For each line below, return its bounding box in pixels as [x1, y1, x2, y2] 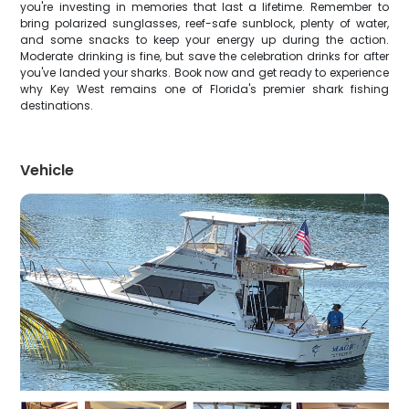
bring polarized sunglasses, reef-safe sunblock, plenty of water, [20, 16, 389, 31]
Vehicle [20, 160, 75, 181]
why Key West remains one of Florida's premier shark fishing [20, 81, 389, 97]
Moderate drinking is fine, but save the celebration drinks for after [20, 48, 389, 64]
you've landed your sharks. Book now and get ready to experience [20, 65, 389, 80]
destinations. [20, 98, 94, 113]
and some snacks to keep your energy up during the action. [20, 32, 389, 47]
